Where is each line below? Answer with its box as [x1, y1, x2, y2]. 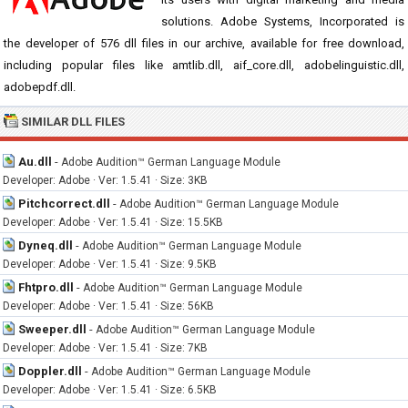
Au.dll [18, 155, 52, 168]
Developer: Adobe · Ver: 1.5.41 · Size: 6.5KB [3, 383, 217, 396]
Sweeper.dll [18, 322, 87, 336]
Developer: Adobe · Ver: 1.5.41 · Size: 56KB [3, 300, 214, 312]
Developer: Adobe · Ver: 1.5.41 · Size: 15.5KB [3, 216, 223, 229]
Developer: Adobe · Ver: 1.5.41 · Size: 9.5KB [3, 258, 217, 270]
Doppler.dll [18, 364, 82, 378]
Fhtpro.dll [18, 280, 74, 294]
